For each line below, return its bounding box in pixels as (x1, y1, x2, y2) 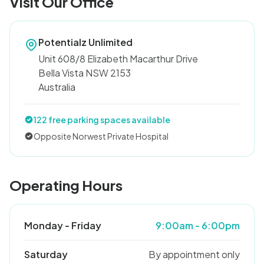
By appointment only (148, 248, 240, 260)
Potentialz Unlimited (38, 36, 133, 48)
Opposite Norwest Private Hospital (34, 131, 169, 141)
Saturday (24, 248, 68, 260)
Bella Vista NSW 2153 (38, 67, 131, 79)
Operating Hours (9, 176, 123, 194)
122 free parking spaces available (34, 114, 170, 125)
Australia (38, 81, 75, 93)
